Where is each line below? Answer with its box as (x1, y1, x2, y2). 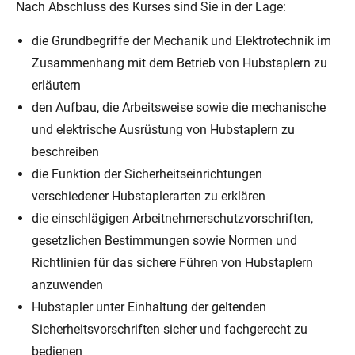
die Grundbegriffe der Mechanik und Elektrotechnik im (32, 32, 331, 48)
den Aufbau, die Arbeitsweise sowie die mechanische (32, 99, 326, 115)
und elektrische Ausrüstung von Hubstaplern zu (32, 121, 295, 137)
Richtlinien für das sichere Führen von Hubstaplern (32, 254, 313, 270)
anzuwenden (32, 277, 103, 292)
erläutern (32, 77, 81, 93)
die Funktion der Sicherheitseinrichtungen (32, 166, 262, 181)
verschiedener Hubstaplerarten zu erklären (32, 188, 265, 204)
